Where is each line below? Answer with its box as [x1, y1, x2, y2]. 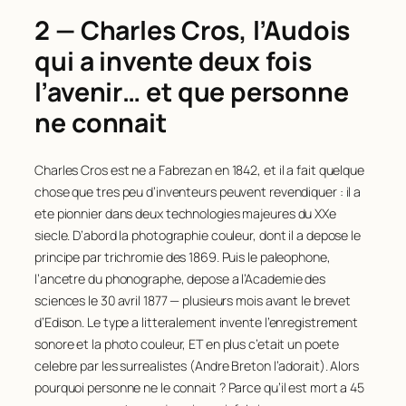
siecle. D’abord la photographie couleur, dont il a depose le [34, 227, 361, 245]
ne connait [34, 104, 167, 140]
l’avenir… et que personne [34, 73, 349, 110]
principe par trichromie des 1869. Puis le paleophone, [34, 248, 331, 266]
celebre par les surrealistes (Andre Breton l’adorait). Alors [34, 357, 359, 375]
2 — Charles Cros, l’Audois [34, 12, 351, 48]
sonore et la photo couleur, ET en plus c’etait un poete [34, 335, 339, 353]
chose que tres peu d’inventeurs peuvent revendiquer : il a [34, 183, 362, 201]
